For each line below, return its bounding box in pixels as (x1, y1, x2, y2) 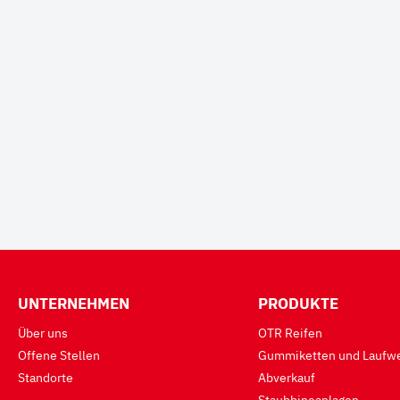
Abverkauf (257, 370, 315, 386)
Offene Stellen (18, 347, 100, 363)
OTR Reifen (257, 325, 322, 341)
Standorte (18, 370, 73, 386)
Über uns (18, 325, 68, 341)
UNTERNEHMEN (18, 294, 129, 313)
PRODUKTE (257, 294, 338, 313)
